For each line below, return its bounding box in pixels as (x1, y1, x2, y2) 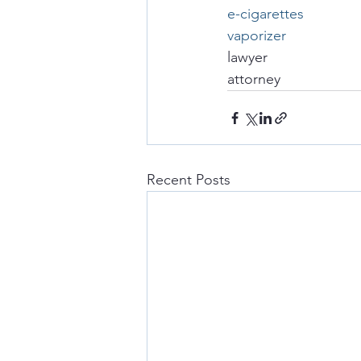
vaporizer (227, 27, 286, 45)
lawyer (227, 48, 268, 67)
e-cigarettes (227, 5, 304, 23)
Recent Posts (147, 171, 230, 189)
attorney (227, 70, 280, 89)
